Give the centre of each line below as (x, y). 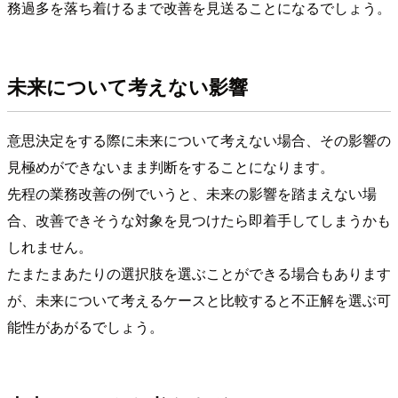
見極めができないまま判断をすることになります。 (171, 167)
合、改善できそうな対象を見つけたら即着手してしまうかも (199, 220)
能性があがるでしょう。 (85, 327)
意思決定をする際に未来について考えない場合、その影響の (199, 140)
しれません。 (50, 247)
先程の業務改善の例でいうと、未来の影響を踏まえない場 (192, 194)
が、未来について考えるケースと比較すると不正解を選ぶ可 (199, 300)
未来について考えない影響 (127, 86)
